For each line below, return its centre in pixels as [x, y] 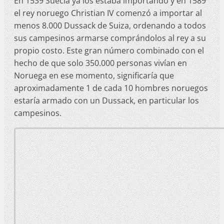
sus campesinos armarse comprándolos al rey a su [110, 38]
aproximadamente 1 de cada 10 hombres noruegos [111, 88]
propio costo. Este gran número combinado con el [109, 50]
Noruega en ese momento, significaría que [94, 75]
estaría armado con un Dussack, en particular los [106, 100]
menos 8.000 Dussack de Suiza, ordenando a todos [110, 25]
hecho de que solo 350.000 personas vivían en [100, 63]
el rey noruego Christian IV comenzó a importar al [108, 13]
